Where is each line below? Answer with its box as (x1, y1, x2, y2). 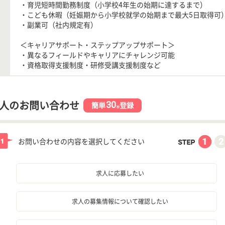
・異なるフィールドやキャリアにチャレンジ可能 (20, 51, 175, 59)
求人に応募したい (96, 170, 144, 177)
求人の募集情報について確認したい (72, 198, 168, 205)
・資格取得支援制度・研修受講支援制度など (20, 61, 161, 69)
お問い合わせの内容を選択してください (18, 137, 145, 146)
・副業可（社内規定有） (20, 21, 97, 29)
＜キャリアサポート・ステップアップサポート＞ (20, 41, 175, 49)
